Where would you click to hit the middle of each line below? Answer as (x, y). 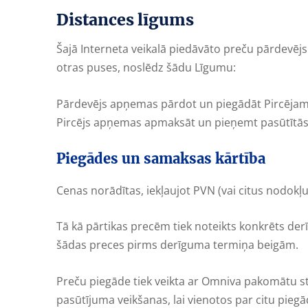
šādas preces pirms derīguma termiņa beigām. (177, 245)
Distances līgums (127, 20)
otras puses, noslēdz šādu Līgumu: (146, 68)
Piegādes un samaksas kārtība (161, 158)
